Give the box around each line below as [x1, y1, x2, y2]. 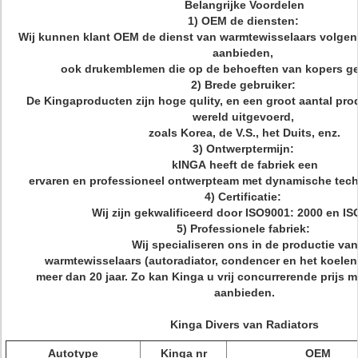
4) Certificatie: [205, 190, 284, 203]
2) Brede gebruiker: [190, 78, 299, 91]
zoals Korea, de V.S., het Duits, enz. [149, 126, 340, 139]
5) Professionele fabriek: [176, 222, 313, 235]
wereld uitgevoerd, [192, 110, 297, 123]
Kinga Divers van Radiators [170, 318, 319, 331]
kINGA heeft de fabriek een [171, 158, 318, 171]
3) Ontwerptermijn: [192, 142, 297, 155]
